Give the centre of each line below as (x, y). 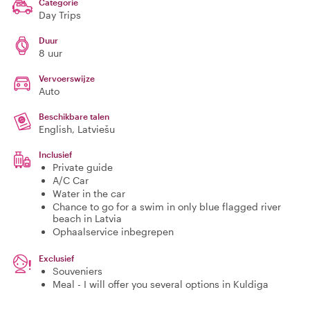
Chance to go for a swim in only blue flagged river (167, 207)
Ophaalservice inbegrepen (113, 231)
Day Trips (60, 15)
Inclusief (55, 154)
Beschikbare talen (74, 116)
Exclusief (56, 258)
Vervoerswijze (67, 78)
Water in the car (89, 193)
